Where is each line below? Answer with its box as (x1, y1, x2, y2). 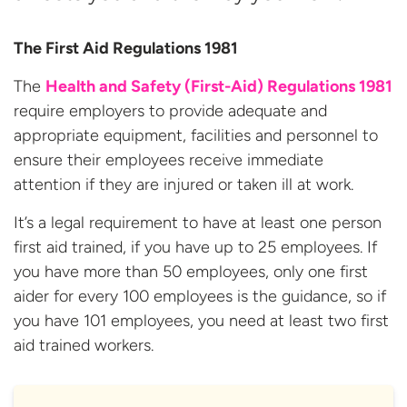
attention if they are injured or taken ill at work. (14, 174, 353, 194)
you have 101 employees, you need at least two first (14, 310, 389, 331)
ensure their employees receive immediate (14, 149, 323, 170)
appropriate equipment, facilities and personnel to (14, 124, 378, 145)
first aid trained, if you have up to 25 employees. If (14, 236, 377, 257)
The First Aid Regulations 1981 (14, 37, 238, 58)
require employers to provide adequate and (14, 100, 327, 121)
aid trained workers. (14, 334, 154, 355)
